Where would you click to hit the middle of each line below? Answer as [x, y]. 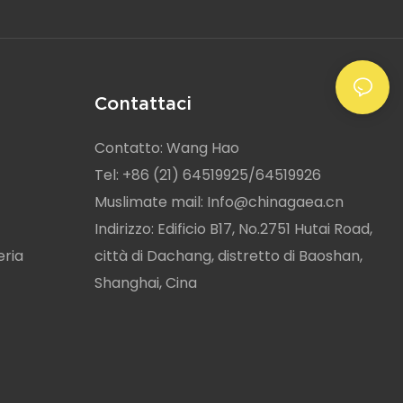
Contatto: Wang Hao [166, 148]
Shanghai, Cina [145, 283]
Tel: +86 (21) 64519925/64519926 [207, 175]
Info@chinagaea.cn [275, 202]
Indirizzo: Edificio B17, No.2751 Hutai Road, [233, 229]
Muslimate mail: [150, 202]
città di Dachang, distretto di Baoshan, [228, 256]
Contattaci [143, 104]
